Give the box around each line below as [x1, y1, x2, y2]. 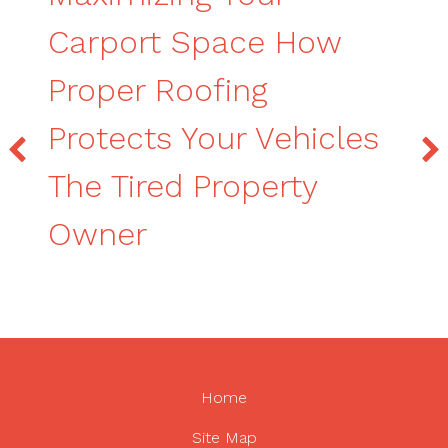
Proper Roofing [48, 71, 268, 109]
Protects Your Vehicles [48, 119, 379, 157]
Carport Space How [48, 23, 341, 61]
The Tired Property [48, 167, 317, 205]
